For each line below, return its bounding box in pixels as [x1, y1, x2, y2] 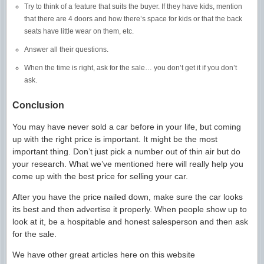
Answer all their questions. [24, 45, 108, 54]
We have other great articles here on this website [12, 250, 195, 260]
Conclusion [12, 99, 64, 110]
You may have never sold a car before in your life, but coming [12, 122, 241, 132]
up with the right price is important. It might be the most [12, 134, 217, 144]
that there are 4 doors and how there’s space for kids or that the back [24, 14, 242, 23]
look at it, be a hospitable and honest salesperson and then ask [12, 217, 248, 227]
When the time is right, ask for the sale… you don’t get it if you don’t [24, 63, 237, 72]
